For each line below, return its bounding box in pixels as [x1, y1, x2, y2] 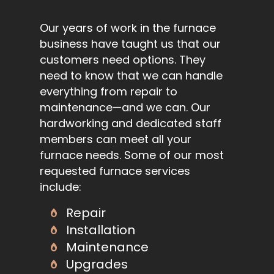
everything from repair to [40, 84, 177, 100]
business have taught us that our [40, 36, 221, 52]
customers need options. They [40, 52, 206, 68]
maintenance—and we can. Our [40, 100, 210, 116]
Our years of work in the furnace [40, 20, 216, 36]
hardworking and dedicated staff [40, 116, 221, 131]
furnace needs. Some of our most [40, 147, 224, 163]
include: [40, 179, 81, 195]
